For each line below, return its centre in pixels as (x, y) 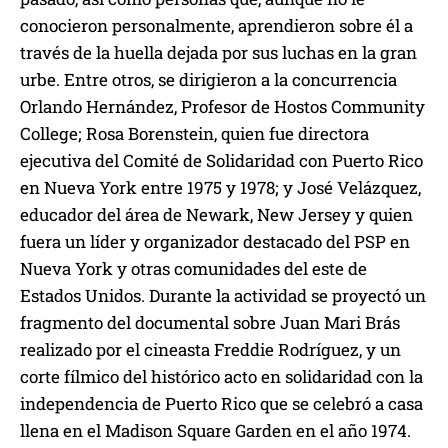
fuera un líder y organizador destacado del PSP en (215, 241)
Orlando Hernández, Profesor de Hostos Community (222, 106)
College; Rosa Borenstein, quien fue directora (194, 133)
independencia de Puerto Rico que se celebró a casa (221, 403)
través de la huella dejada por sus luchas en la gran (218, 52)
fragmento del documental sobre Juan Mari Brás (210, 322)
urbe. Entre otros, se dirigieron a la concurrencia (208, 79)
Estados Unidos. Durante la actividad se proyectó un (223, 295)
